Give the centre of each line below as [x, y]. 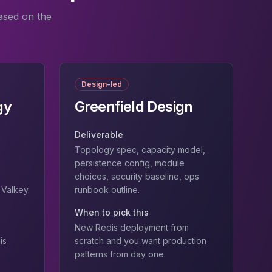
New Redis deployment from [132, 227]
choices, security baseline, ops [137, 176]
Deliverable [99, 134]
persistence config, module [130, 163]
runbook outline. [107, 190]
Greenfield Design [134, 107]
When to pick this [112, 212]
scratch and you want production [141, 241]
